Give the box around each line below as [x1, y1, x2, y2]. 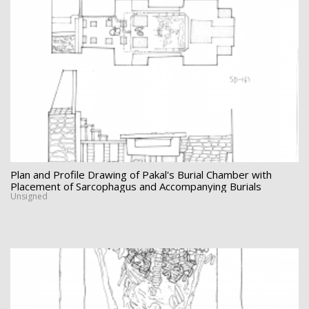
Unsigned [10, 190, 48, 202]
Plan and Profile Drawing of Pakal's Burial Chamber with [10, 167, 272, 181]
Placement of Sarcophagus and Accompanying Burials [10, 179, 261, 193]
